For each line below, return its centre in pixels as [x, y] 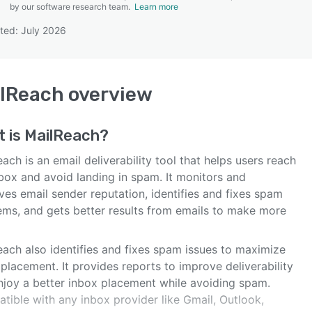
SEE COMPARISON [153, 69]
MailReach [62, 135]
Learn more [156, 7]
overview [108, 94]
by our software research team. [72, 7]
